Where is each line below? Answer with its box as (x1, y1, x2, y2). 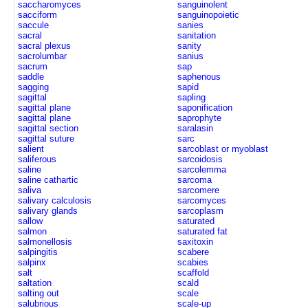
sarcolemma (177, 164, 226, 175)
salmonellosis (18, 236, 72, 247)
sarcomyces (177, 195, 226, 206)
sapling (177, 92, 206, 102)
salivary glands (18, 206, 78, 216)
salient (18, 144, 44, 154)
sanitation (177, 30, 216, 41)
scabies (177, 257, 208, 267)
